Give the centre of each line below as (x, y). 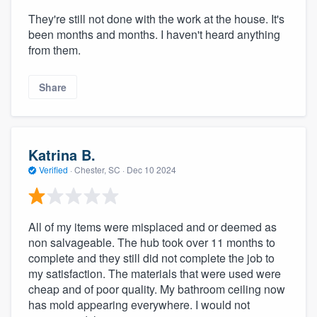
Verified (53, 170)
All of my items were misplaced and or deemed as (152, 226)
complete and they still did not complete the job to (151, 258)
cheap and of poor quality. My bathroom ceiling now (157, 289)
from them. (54, 50)
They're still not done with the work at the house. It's (156, 18)
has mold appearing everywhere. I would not (139, 304)
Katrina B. (62, 155)
